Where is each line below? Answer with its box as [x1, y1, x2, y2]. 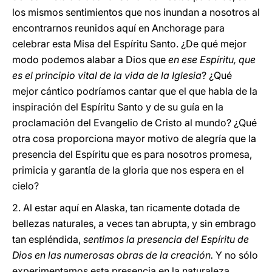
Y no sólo [213, 249, 258, 261]
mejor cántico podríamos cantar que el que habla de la [12, 85, 257, 97]
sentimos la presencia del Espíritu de [81, 233, 249, 245]
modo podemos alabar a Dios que [12, 53, 166, 66]
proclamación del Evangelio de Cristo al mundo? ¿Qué [12, 117, 257, 129]
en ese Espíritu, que [166, 53, 256, 66]
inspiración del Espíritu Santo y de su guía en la [12, 101, 223, 113]
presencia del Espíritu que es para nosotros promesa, [12, 148, 252, 160]
